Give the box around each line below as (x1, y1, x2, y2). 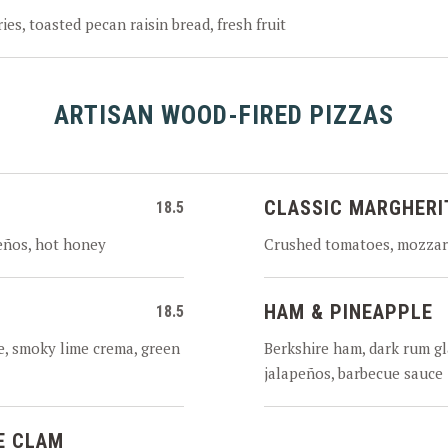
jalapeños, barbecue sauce (264, 363, 443, 383)
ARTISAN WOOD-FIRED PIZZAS (54, 100, 394, 130)
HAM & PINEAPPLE (264, 300, 433, 324)
